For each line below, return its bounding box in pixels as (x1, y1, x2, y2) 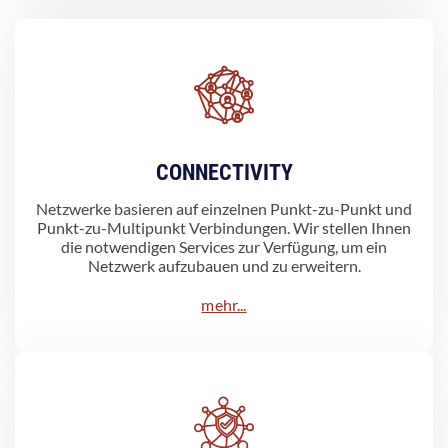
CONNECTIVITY (155, 159, 293, 185)
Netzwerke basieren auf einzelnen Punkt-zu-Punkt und (36, 198, 412, 218)
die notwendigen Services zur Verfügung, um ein (61, 236, 387, 256)
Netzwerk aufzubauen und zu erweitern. (87, 255, 361, 275)
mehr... (201, 294, 247, 314)
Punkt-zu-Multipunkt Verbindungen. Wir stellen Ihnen (37, 217, 411, 237)
